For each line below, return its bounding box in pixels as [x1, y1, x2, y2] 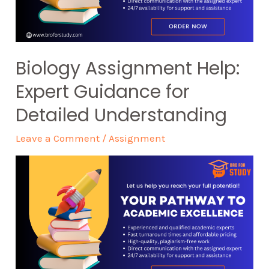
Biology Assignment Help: [16, 56, 240, 82]
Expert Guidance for [16, 79, 190, 105]
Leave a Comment [16, 132, 100, 145]
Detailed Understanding [16, 103, 228, 128]
